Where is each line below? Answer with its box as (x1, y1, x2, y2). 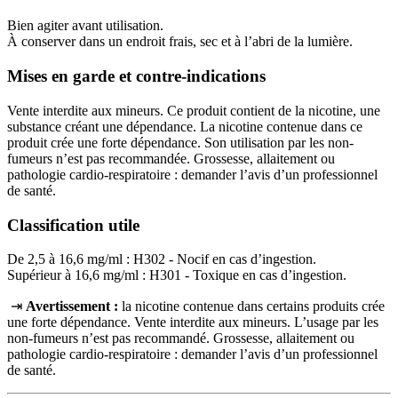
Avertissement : (26, 298, 122, 314)
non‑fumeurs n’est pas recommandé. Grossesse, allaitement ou (7, 330, 354, 346)
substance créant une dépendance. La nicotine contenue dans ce (7, 118, 362, 134)
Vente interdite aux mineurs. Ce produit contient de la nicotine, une (7, 102, 380, 118)
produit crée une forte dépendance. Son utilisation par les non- (7, 134, 354, 150)
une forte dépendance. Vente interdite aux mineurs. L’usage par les (7, 314, 378, 330)
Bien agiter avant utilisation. (7, 18, 163, 34)
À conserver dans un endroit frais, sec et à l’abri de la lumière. (7, 34, 353, 50)
